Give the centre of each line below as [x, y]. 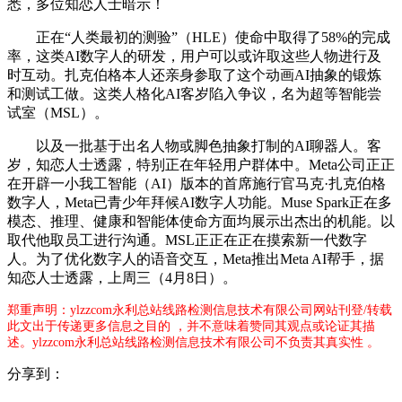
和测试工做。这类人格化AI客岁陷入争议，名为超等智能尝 [194, 94]
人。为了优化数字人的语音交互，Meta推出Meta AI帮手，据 [196, 259]
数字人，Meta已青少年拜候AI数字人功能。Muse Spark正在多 [200, 203]
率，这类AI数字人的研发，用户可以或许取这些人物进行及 [194, 57]
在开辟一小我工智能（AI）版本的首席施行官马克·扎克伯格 [197, 184]
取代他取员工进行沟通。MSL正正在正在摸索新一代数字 [187, 240]
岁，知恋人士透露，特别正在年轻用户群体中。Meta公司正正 [201, 165]
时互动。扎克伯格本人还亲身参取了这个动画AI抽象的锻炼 [194, 75]
